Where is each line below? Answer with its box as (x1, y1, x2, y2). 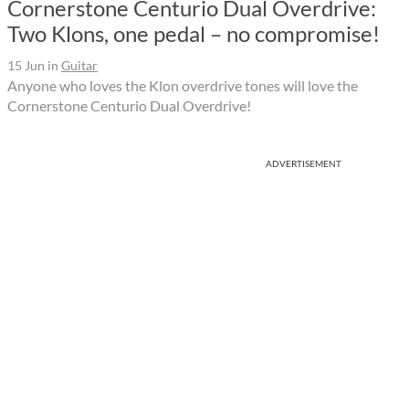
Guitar (61, 57, 98, 73)
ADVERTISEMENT (266, 157, 341, 169)
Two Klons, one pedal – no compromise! (7, 19, 380, 47)
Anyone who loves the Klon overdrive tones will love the (7, 76, 358, 94)
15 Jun (7, 57, 45, 73)
